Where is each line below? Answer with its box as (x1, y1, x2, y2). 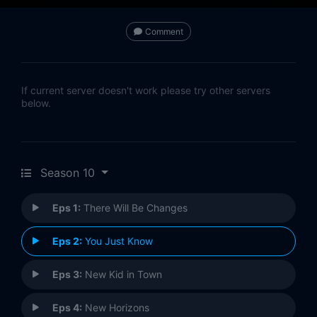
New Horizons (82, 301, 149, 314)
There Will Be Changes (81, 202, 188, 214)
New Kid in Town (82, 268, 162, 281)
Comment (145, 26, 183, 38)
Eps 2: (52, 235, 82, 248)
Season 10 (40, 166, 95, 180)
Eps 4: (52, 301, 82, 314)
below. (21, 97, 51, 110)
